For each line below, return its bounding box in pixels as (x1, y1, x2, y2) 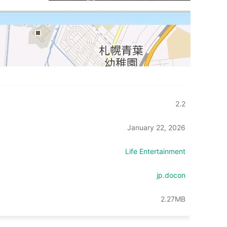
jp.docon (157, 171, 185, 179)
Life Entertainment (125, 147, 185, 156)
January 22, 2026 (127, 123, 185, 132)
